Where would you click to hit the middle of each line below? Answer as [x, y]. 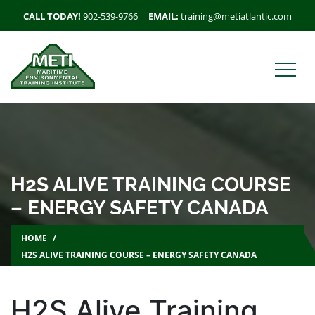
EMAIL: [165, 16]
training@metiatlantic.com [236, 16]
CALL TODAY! [53, 16]
